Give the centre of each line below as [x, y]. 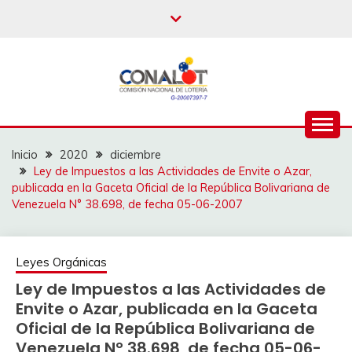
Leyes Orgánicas [61, 262]
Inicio [25, 155]
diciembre [136, 155]
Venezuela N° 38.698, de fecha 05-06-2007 [127, 204]
